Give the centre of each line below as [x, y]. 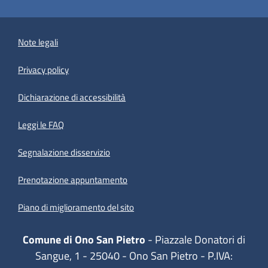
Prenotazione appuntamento [73, 179]
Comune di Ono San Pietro [84, 240]
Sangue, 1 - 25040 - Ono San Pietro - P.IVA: [134, 256]
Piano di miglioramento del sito [76, 208]
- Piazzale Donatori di [195, 240]
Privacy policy [44, 69]
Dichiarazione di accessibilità [72, 97]
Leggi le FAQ [41, 124]
